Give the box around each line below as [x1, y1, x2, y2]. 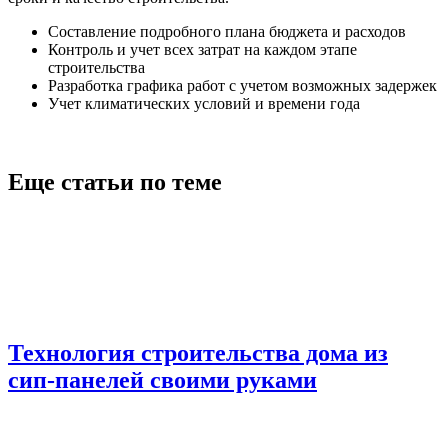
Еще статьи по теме [8, 169, 222, 196]
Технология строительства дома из [8, 340, 388, 367]
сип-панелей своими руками [8, 367, 317, 394]
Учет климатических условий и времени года [48, 95, 360, 113]
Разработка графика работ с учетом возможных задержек [48, 77, 437, 95]
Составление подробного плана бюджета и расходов [48, 23, 406, 41]
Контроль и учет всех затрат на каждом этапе [48, 41, 357, 59]
